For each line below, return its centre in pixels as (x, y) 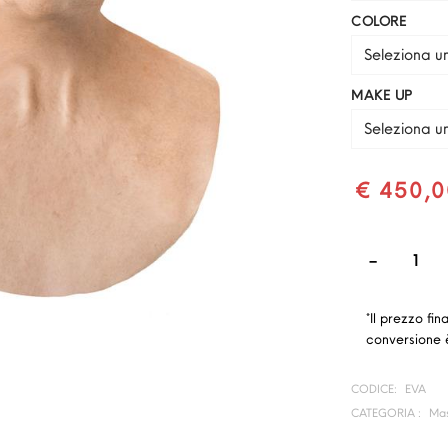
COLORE (378, 20)
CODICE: (374, 388)
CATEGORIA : (386, 412)
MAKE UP (382, 94)
